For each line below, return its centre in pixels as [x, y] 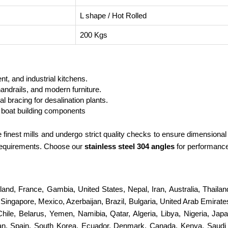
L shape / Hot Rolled [113, 16]
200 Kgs [94, 35]
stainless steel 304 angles [130, 146]
